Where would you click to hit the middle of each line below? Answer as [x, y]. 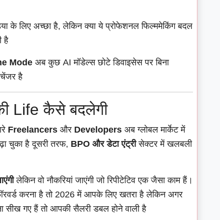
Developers [98, 130]
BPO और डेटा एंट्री [103, 144]
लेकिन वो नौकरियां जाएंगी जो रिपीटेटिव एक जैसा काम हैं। [103, 180]
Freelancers [33, 130]
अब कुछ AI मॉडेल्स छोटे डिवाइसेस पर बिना [101, 63]
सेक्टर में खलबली [164, 144]
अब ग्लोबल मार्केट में [153, 130]
